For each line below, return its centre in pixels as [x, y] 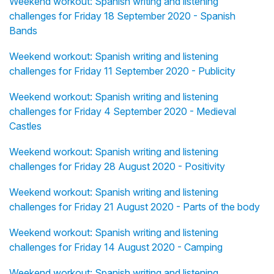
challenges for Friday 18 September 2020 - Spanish [122, 16]
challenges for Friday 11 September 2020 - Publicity [122, 71]
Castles [25, 126]
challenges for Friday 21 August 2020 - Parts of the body [135, 207]
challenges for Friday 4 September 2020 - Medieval [123, 112]
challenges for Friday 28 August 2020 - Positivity [117, 167]
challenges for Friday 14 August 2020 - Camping [116, 247]
